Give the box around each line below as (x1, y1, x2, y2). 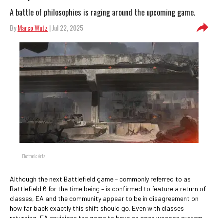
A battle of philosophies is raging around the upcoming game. (10, 6, 195, 18)
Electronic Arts (22, 152, 45, 160)
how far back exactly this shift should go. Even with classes (10, 204, 184, 212)
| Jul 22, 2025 (48, 22, 83, 33)
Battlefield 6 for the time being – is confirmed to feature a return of (10, 184, 206, 193)
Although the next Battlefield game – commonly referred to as (10, 175, 191, 183)
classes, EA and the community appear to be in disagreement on (10, 194, 199, 202)
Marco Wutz (18, 22, 48, 33)
